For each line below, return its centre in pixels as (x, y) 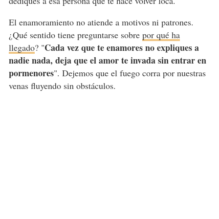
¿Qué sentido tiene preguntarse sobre (75, 35)
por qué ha (161, 35)
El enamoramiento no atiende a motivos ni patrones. (101, 22)
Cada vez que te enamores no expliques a (121, 48)
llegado (22, 48)
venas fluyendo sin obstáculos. (62, 86)
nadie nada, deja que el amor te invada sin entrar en (107, 60)
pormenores (31, 73)
